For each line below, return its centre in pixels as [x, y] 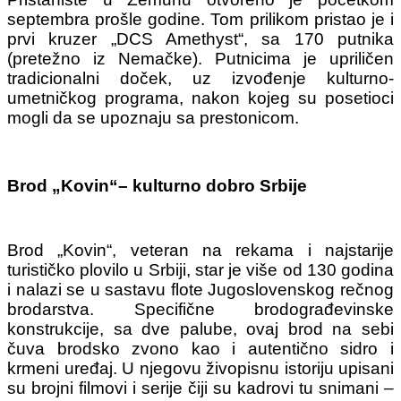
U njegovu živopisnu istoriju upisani [258, 368]
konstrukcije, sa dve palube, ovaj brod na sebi [200, 328]
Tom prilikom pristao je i [303, 19]
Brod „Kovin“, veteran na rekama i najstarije [200, 250]
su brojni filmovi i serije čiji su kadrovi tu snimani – [200, 388]
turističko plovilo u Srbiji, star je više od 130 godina [200, 269]
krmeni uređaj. [64, 368]
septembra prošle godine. [109, 19]
